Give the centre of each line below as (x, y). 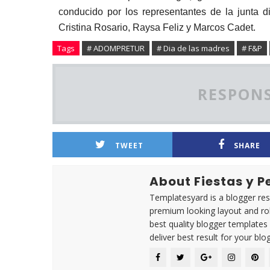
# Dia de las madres (193, 48)
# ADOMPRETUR (116, 48)
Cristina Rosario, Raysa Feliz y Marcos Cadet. (157, 27)
